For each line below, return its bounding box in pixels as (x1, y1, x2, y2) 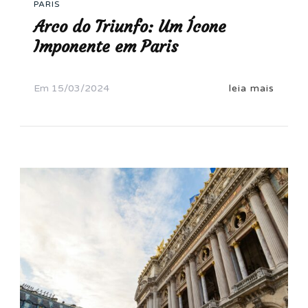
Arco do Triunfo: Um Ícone (34, 16, 226, 37)
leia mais (229, 82, 274, 94)
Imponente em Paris (34, 36, 178, 57)
